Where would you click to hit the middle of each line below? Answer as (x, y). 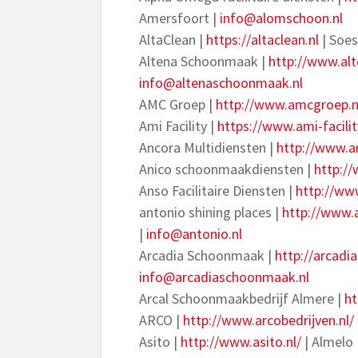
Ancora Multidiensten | (208, 147)
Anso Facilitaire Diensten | (217, 191)
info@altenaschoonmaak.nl (221, 83)
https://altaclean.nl (263, 40)
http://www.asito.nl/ (241, 342)
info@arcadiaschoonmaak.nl (224, 277)
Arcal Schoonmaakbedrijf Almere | (242, 298)
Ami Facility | (178, 126)
